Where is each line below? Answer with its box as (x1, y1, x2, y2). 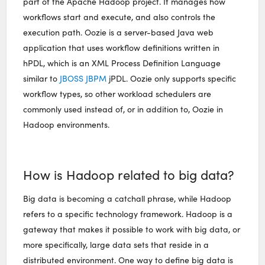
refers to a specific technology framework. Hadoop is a (23, 208, 233, 220)
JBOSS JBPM (57, 72, 109, 84)
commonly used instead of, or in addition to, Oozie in (23, 103, 224, 115)
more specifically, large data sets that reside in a (23, 239, 209, 251)
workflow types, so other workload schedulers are (23, 88, 212, 99)
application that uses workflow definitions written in (23, 41, 220, 53)
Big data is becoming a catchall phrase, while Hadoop (23, 193, 232, 205)
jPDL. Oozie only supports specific (109, 72, 237, 84)
